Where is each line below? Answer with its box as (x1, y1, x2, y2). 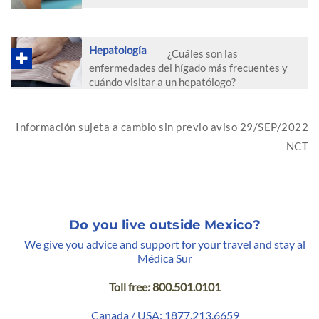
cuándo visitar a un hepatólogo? (89, 75, 236, 88)
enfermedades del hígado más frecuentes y (89, 61, 288, 74)
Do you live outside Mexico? (68, 216, 261, 233)
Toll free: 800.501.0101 (109, 279, 221, 293)
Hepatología (89, 43, 147, 56)
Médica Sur (137, 251, 192, 265)
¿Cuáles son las (167, 46, 238, 60)
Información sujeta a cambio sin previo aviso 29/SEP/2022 (16, 120, 308, 133)
